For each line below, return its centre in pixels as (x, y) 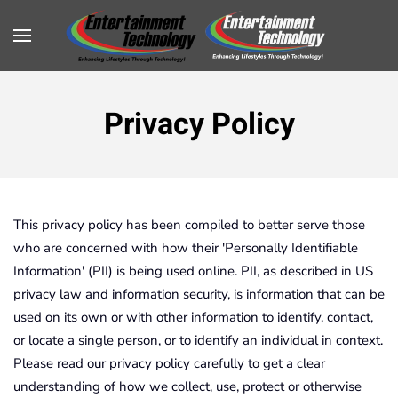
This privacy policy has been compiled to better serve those (189, 225)
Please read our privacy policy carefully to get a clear (169, 363)
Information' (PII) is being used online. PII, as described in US (193, 271)
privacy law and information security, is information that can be (199, 294)
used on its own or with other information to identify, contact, (193, 317)
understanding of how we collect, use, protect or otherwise (187, 386)
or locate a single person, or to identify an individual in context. (198, 340)
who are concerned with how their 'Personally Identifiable (186, 248)
